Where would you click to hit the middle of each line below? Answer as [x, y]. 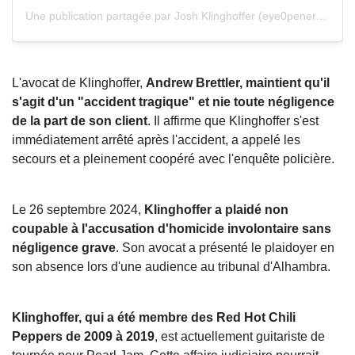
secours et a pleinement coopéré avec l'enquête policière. [173, 158]
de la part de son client [80, 120]
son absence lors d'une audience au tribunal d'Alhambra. [171, 266]
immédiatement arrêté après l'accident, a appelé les [156, 139]
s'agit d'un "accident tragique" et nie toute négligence [173, 101]
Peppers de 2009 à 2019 [83, 336]
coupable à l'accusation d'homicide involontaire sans [172, 228]
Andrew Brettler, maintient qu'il [238, 82]
